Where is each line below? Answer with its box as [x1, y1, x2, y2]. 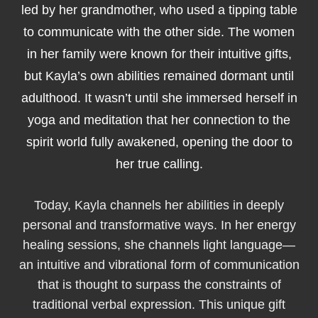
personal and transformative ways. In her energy [22, 218, 296, 232]
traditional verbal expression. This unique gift [33, 297, 285, 312]
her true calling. [115, 157, 203, 171]
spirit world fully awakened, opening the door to [26, 135, 292, 149]
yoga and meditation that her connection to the [28, 113, 290, 127]
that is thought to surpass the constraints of [37, 278, 281, 292]
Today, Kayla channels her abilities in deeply [34, 198, 284, 212]
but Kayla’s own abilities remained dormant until [24, 69, 294, 83]
